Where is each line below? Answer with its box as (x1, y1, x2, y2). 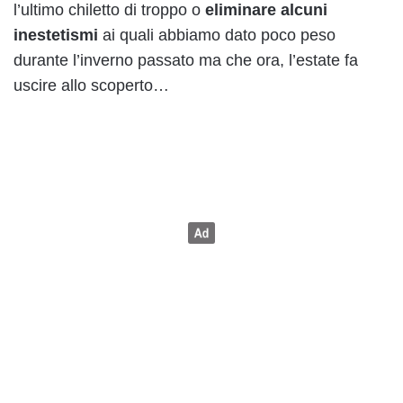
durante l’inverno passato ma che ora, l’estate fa (13, 51, 358, 70)
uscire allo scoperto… (13, 76, 169, 95)
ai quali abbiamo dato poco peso (98, 26, 336, 45)
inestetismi (13, 26, 98, 45)
